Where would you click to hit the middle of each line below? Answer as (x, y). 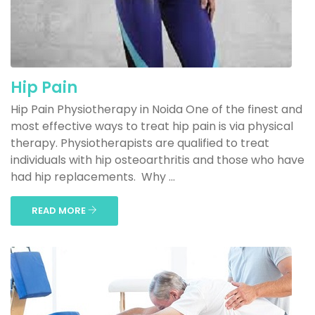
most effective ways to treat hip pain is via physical (152, 126)
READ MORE (60, 211)
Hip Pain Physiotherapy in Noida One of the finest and (156, 109)
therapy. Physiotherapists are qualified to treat (140, 143)
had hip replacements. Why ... (93, 177)
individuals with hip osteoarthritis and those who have (157, 160)
